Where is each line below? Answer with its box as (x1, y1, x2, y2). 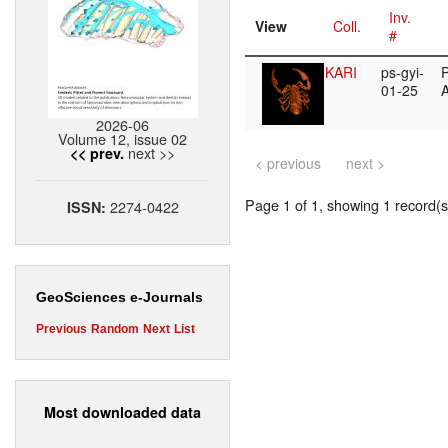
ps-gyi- (381, 62, 424, 83)
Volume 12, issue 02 (58, 128, 187, 150)
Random (91, 322, 139, 337)
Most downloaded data (44, 401, 201, 422)
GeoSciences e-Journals (36, 289, 203, 306)
